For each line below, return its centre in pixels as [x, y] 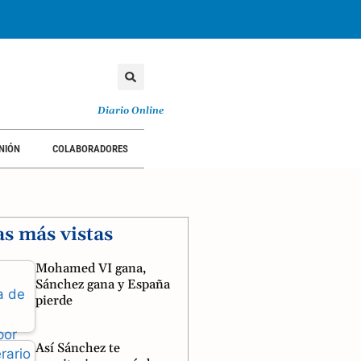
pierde [54, 301]
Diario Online [131, 111]
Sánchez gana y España [103, 284]
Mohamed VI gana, [91, 268]
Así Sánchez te [78, 348]
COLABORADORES [90, 149]
